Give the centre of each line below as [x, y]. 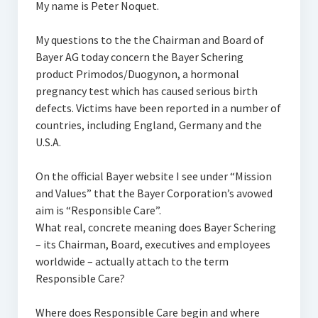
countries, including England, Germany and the [148, 125]
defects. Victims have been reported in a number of [158, 108]
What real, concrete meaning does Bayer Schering [155, 227]
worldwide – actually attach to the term [132, 261]
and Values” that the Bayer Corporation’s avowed [154, 193]
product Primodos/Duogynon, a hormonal [137, 74]
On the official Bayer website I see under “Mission [153, 176]
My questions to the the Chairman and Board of [149, 40]
